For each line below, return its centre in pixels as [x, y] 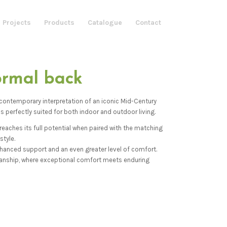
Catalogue [105, 23]
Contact [148, 23]
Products [59, 23]
